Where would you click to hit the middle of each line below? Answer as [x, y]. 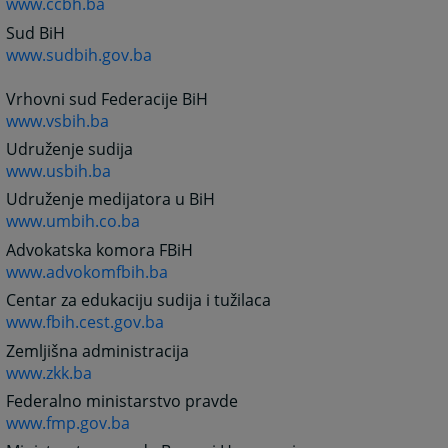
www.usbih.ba [59, 170]
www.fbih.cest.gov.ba [85, 322]
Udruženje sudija [70, 148]
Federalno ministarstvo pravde [122, 400]
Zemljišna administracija [98, 350]
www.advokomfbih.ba [87, 271]
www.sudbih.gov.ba [79, 54]
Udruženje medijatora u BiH [111, 199]
